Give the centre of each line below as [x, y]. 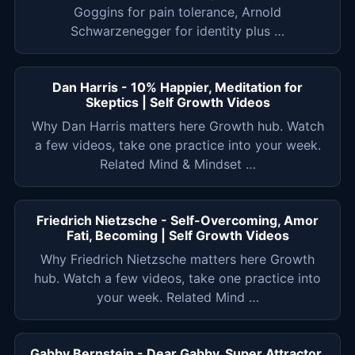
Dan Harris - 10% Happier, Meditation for [177, 87]
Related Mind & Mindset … [177, 164]
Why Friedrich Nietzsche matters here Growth [177, 259]
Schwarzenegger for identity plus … [177, 31]
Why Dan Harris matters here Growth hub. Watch [177, 126]
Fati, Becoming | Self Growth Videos [177, 235]
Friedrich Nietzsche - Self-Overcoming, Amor [177, 220]
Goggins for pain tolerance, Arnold [177, 11]
